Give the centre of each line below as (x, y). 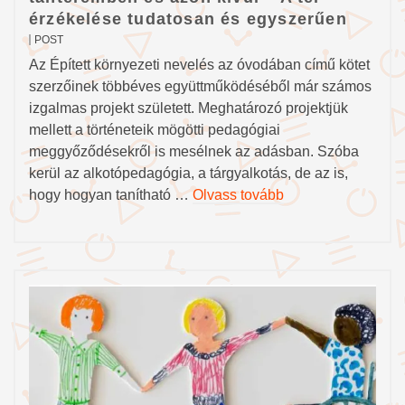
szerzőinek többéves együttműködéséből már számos (200, 86)
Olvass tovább (238, 194)
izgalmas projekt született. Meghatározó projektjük (188, 108)
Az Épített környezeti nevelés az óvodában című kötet (199, 64)
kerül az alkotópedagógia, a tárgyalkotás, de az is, (188, 173)
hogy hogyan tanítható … (111, 194)
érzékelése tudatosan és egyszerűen (188, 19)
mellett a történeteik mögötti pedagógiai (155, 129)
